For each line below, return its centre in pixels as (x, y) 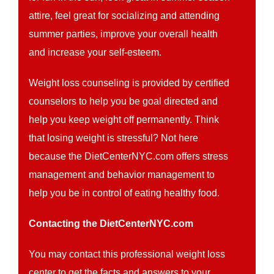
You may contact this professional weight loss (127, 254)
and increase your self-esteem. (95, 52)
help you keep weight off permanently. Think (124, 120)
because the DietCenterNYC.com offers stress (129, 156)
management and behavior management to (122, 175)
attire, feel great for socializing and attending (124, 16)
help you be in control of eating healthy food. (124, 193)
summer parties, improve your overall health (124, 34)
